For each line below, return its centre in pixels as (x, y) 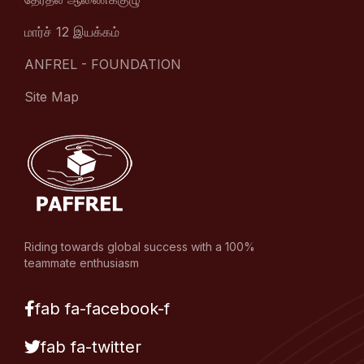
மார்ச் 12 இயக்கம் (72, 32)
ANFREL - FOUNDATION (103, 65)
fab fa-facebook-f (102, 309)
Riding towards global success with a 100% (140, 247)
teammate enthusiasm (82, 263)
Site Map (52, 97)
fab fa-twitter (91, 347)
